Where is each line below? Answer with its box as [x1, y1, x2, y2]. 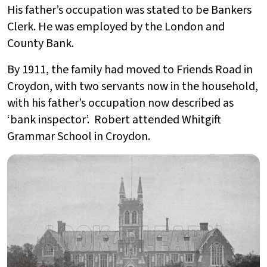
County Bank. [7, 35, 74, 52]
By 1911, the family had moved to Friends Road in [7, 61, 253, 78]
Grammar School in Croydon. [7, 128, 150, 145]
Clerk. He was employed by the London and [7, 18, 225, 35]
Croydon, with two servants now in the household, [7, 77, 258, 95]
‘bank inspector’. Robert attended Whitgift [7, 111, 221, 128]
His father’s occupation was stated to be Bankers [7, 1, 252, 18]
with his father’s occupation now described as [7, 94, 234, 111]
